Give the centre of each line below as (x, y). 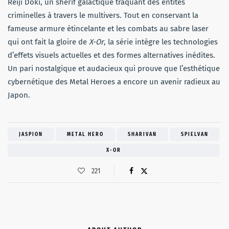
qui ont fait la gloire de (48, 42)
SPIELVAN (195, 134)
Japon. (19, 95)
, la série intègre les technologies (161, 42)
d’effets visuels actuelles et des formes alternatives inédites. (111, 55)
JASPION (31, 134)
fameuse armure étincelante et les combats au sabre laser (108, 28)
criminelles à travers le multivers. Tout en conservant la (103, 15)
